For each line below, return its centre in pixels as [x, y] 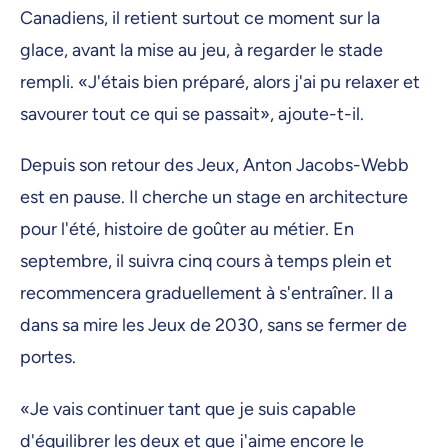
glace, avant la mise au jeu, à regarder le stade [201, 50]
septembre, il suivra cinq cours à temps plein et [206, 261]
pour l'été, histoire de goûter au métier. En [187, 229]
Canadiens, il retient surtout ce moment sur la [200, 18]
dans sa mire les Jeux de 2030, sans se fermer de [213, 325]
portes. [50, 357]
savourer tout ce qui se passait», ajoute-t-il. [194, 114]
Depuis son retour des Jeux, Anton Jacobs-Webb [214, 165]
